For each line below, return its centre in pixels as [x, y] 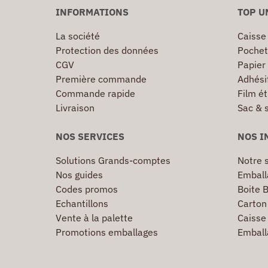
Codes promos [87, 189]
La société [78, 36]
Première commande [101, 79]
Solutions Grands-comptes [113, 161]
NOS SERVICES [90, 137]
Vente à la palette [94, 218]
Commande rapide [95, 94]
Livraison [75, 108]
